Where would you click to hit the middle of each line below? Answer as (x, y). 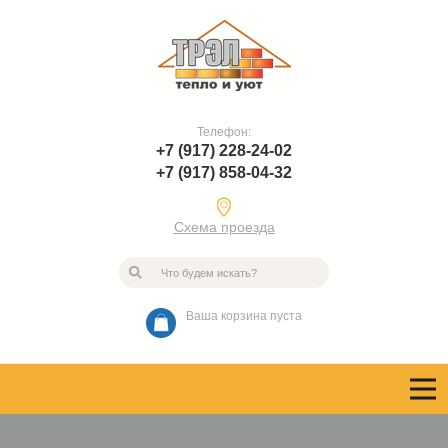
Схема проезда (224, 227)
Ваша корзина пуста (244, 316)
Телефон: (224, 132)
